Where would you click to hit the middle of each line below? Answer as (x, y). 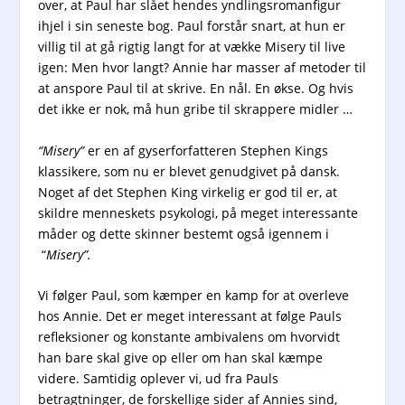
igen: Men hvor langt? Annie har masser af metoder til (202, 68)
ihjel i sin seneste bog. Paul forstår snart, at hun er (192, 26)
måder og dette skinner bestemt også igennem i (184, 233)
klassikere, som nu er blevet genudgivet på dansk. (189, 171)
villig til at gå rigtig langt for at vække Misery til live (192, 47)
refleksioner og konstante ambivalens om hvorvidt (189, 336)
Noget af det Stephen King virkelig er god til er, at (188, 192)
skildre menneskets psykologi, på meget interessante (198, 212)
